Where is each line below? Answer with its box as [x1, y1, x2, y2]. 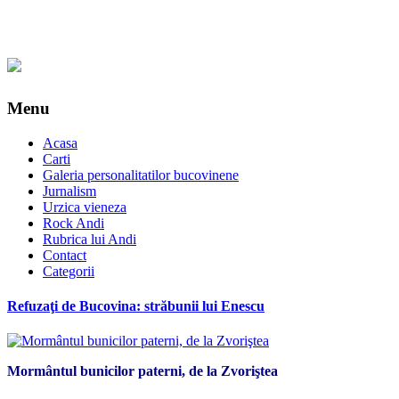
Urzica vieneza [43, 199, 126, 215]
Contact [43, 247, 86, 263]
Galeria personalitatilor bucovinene [43, 167, 239, 183]
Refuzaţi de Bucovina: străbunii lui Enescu [7, 297, 265, 313]
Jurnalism [43, 183, 96, 199]
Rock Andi [43, 215, 104, 231]
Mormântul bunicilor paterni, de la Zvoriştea [7, 363, 278, 379]
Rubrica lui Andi [43, 231, 136, 247]
